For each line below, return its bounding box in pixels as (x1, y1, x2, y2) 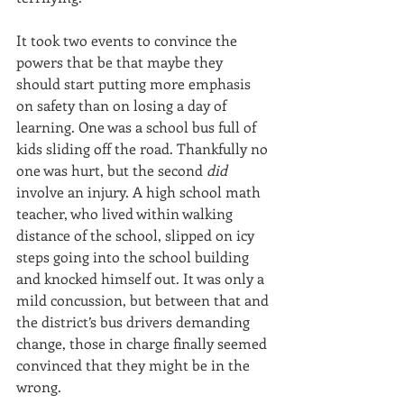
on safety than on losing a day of (16, 96, 230, 115)
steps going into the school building (16, 247, 252, 266)
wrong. (16, 377, 61, 396)
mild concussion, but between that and (16, 290, 272, 309)
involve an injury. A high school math (16, 182, 264, 201)
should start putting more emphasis (16, 74, 254, 93)
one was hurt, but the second (16, 161, 207, 179)
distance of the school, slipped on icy (16, 225, 258, 244)
